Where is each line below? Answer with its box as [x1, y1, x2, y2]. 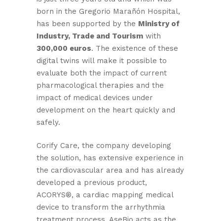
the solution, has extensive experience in [37, 153, 184, 162]
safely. [37, 118, 60, 127]
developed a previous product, [37, 178, 147, 187]
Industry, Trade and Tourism [37, 32, 143, 40]
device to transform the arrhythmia [37, 203, 165, 212]
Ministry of [138, 19, 180, 28]
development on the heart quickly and [37, 106, 175, 114]
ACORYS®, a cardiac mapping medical [37, 190, 173, 199]
